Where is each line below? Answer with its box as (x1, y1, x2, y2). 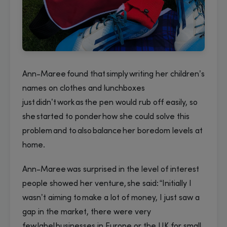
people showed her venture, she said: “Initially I (22, 180, 192, 188)
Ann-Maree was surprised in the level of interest (22, 166, 199, 174)
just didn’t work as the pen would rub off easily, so (22, 99, 198, 107)
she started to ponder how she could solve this (22, 113, 190, 122)
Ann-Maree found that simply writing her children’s (22, 70, 205, 79)
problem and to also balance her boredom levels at (22, 127, 203, 136)
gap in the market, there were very (22, 208, 151, 217)
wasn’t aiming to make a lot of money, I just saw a (22, 194, 200, 203)
